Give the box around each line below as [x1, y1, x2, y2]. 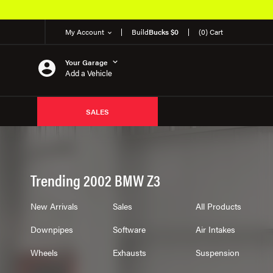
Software [113, 223, 146, 235]
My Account [65, 26, 104, 37]
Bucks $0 [149, 26, 179, 37]
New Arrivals [30, 200, 78, 212]
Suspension [195, 246, 239, 258]
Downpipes [30, 223, 73, 235]
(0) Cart [199, 26, 223, 37]
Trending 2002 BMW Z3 [30, 169, 160, 191]
